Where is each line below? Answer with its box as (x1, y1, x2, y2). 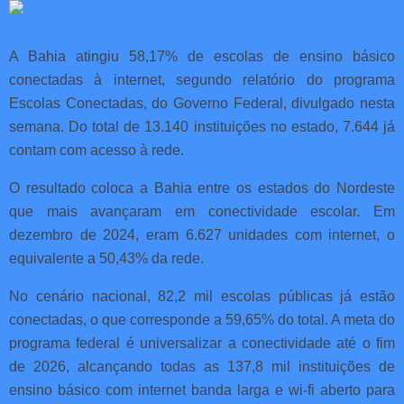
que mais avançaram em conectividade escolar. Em (9, 203, 395, 219)
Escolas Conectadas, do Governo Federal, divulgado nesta (9, 95, 395, 111)
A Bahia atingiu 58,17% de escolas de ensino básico (9, 48, 395, 64)
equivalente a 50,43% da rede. (9, 250, 204, 266)
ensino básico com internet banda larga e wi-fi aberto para (9, 381, 395, 398)
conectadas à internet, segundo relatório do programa (9, 71, 395, 87)
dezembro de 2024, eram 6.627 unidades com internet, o (9, 226, 395, 243)
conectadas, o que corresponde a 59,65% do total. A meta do (9, 311, 395, 327)
